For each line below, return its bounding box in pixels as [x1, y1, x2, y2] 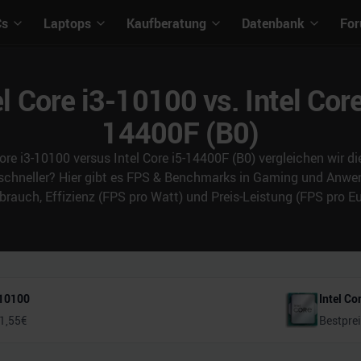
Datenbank [242, 15, 305, 32]
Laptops [44, 15, 91, 32]
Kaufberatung [127, 15, 206, 32]
